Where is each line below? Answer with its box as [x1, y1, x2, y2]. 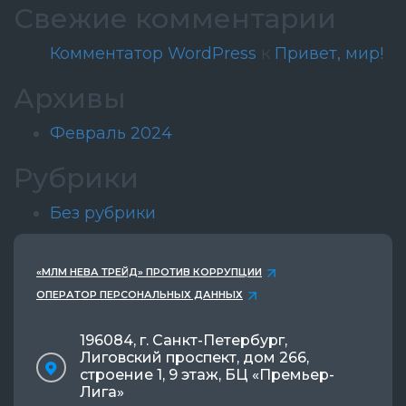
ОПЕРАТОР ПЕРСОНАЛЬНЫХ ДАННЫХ [36, 288, 243, 301]
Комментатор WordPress [50, 43, 256, 63]
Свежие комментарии [14, 2, 336, 35]
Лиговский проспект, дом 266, [80, 349, 309, 366]
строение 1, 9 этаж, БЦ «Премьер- [80, 366, 334, 383]
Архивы [14, 82, 126, 115]
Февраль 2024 [50, 123, 172, 143]
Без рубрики [50, 203, 156, 223]
